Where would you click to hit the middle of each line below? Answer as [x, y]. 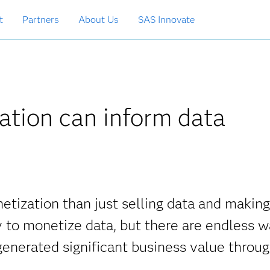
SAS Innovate [166, 20]
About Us [99, 20]
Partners [41, 20]
